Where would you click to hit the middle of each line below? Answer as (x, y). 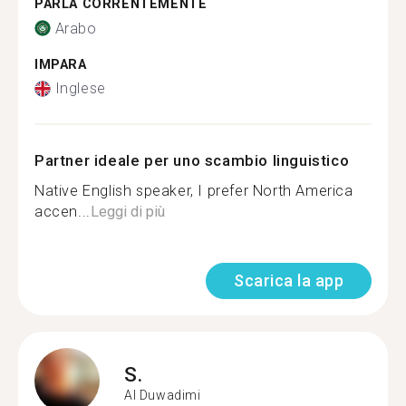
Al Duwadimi (163, 395)
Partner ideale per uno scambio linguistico (192, 160)
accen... (63, 212)
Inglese (80, 88)
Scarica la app (289, 280)
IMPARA (61, 64)
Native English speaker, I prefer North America (194, 191)
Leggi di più (127, 212)
